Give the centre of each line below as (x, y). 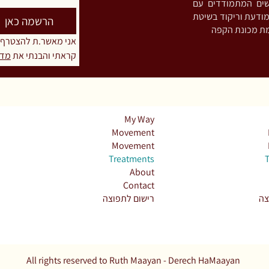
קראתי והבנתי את (43, 56)
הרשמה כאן (29, 21)
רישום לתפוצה (128, 199)
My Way (139, 119)
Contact (138, 186)
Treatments (131, 159)
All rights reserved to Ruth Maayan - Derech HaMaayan (132, 261)
